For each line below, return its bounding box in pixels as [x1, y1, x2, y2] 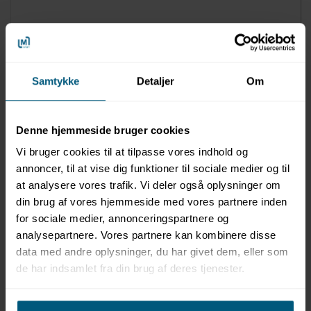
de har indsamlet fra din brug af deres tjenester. [16, 262, 245, 275]
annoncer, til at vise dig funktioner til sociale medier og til [16, 162, 289, 175]
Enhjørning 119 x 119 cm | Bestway [22, 51, 185, 64]
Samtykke [31, 74, 80, 87]
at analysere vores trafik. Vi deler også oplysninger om [16, 179, 281, 192]
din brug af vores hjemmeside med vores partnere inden [16, 196, 287, 208]
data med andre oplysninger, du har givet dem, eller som [16, 246, 289, 258]
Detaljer [136, 74, 175, 87]
